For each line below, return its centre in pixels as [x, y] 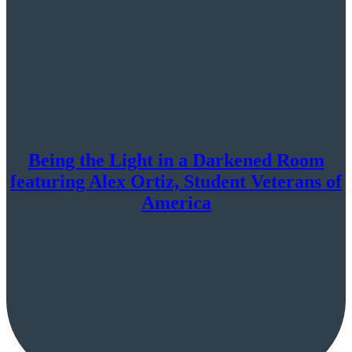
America [176, 203]
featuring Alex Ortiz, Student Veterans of [176, 182]
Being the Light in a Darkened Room [176, 161]
